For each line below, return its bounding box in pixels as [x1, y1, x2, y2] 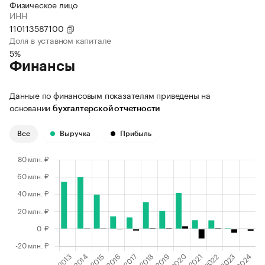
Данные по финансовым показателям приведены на [9, 88, 211, 102]
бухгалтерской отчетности [53, 105, 160, 114]
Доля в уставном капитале [9, 33, 112, 47]
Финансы [9, 59, 75, 74]
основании [9, 101, 53, 114]
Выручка [60, 130, 91, 138]
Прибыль [120, 130, 151, 138]
